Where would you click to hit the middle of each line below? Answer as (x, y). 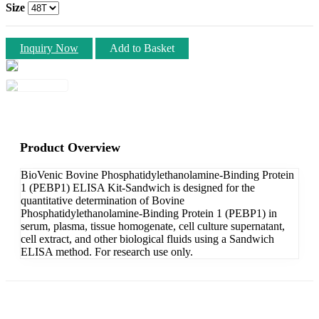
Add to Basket (142, 48)
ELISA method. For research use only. (107, 251)
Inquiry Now (49, 48)
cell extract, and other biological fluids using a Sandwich (147, 239)
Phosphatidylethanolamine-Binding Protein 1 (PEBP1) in (149, 213)
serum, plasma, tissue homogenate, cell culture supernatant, (153, 226)
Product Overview (70, 147)
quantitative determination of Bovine (103, 200)
